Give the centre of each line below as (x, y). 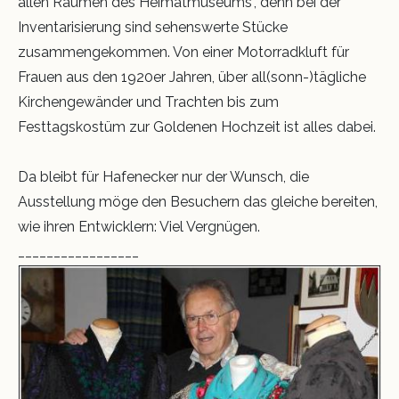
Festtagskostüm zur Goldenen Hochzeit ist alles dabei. (197, 127)
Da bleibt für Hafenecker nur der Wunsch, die (163, 177)
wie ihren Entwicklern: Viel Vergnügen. (139, 227)
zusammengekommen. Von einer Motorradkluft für (183, 53)
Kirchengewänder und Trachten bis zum (148, 102)
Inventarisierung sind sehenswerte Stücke (153, 28)
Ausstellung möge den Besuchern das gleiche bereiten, (198, 202)
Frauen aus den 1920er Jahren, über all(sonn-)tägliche (192, 77)
